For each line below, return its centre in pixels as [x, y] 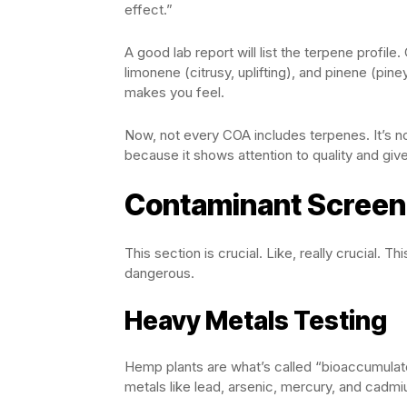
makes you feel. [174, 92]
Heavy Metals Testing [256, 320]
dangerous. [159, 273]
